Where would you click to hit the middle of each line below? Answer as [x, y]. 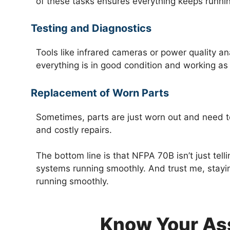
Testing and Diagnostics [91, 28]
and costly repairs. [74, 130]
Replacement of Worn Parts [100, 93]
